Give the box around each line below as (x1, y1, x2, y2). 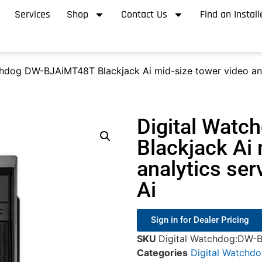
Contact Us (121, 7, 168, 21)
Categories (137, 247, 188, 259)
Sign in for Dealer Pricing (151, 215, 249, 226)
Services (15, 7, 51, 21)
